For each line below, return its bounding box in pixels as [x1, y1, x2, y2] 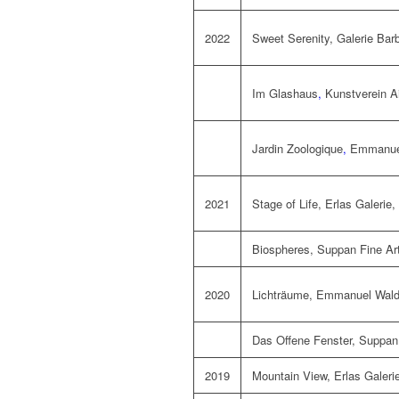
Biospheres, [252, 240, 317, 258]
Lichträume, [252, 286, 316, 304]
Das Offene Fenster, [252, 331, 359, 349]
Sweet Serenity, [252, 29, 337, 47]
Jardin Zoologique [252, 140, 343, 158]
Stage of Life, [252, 195, 325, 213]
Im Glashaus [252, 85, 318, 102]
